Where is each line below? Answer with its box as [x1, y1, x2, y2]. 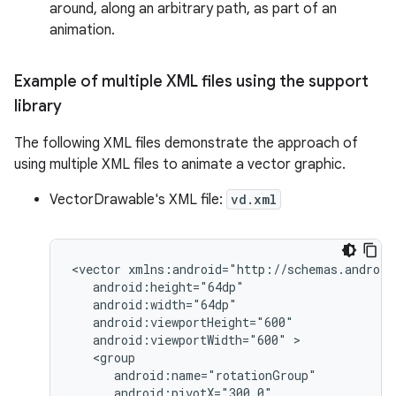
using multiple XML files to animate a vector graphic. [14, 156, 346, 173]
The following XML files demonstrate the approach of [14, 134, 358, 152]
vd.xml [231, 191, 277, 208]
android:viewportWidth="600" [93, 331, 286, 348]
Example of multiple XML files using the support [14, 72, 369, 91]
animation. [49, 21, 115, 39]
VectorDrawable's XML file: [49, 191, 226, 209]
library [14, 96, 65, 116]
